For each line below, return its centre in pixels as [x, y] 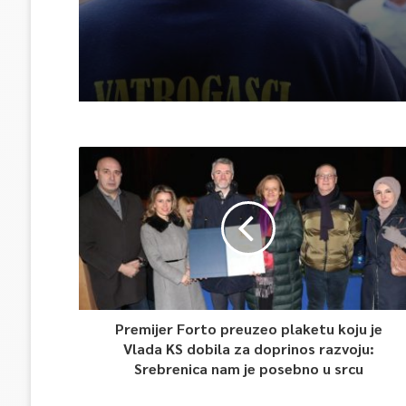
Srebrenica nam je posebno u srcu [248, 368]
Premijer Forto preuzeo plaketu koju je [248, 329]
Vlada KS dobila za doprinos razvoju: [248, 348]
